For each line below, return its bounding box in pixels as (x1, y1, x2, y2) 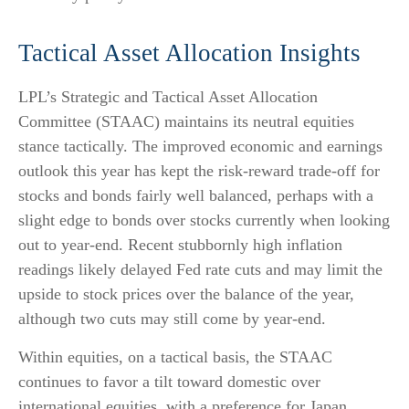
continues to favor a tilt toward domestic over (18, 372, 320, 392)
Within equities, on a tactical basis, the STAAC (18, 348, 332, 367)
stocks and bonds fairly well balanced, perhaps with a (18, 186, 373, 205)
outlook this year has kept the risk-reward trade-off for (18, 162, 380, 181)
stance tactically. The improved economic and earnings (18, 137, 383, 156)
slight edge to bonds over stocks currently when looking (18, 211, 390, 230)
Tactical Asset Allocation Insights (18, 39, 361, 68)
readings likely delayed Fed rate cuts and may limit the (18, 260, 383, 279)
